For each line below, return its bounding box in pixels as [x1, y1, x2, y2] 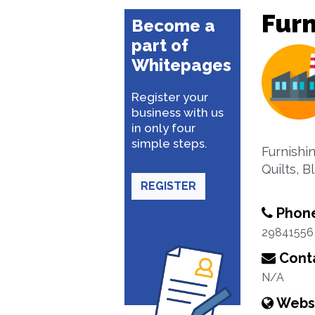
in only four [131, 121, 195, 135]
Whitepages [131, 55, 231, 75]
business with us [131, 105, 224, 120]
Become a [131, 15, 215, 36]
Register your [131, 90, 208, 104]
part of [131, 35, 188, 56]
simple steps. [131, 136, 207, 150]
